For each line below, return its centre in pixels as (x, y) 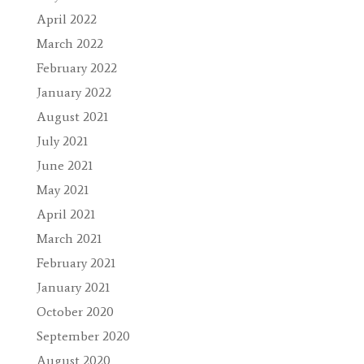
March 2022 (69, 43)
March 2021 (69, 238)
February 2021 (76, 262)
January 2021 (73, 287)
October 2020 (75, 311)
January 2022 (74, 92)
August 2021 (72, 116)
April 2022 (66, 19)
